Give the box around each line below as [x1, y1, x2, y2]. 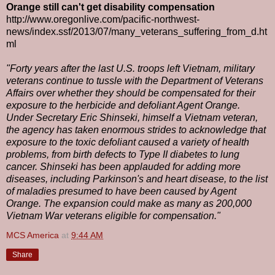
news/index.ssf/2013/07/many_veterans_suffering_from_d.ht [6, 26, 267, 37]
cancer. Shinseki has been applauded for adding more [6, 161, 241, 172]
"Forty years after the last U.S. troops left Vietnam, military [6, 63, 255, 74]
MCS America [6, 230, 59, 241]
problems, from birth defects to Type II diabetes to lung [6, 149, 239, 160]
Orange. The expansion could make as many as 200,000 [6, 198, 252, 209]
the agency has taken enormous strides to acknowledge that [6, 125, 266, 136]
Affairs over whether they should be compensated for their [6, 88, 255, 99]
